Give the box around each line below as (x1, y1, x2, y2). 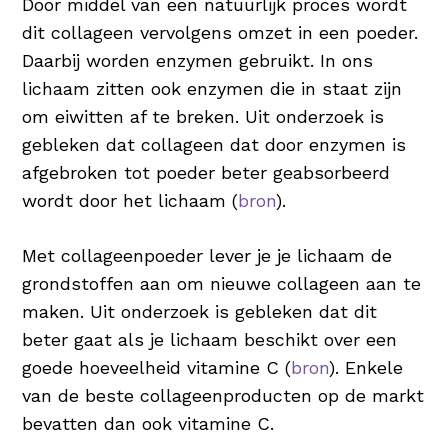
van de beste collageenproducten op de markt (22, 385, 425, 406)
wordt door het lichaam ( (22, 190, 239, 211)
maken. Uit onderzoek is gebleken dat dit (22, 301, 378, 322)
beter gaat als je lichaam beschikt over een (22, 329, 398, 350)
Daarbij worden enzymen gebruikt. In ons (22, 50, 374, 71)
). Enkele (329, 357, 404, 378)
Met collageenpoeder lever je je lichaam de (22, 245, 393, 266)
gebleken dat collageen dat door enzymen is (22, 134, 407, 155)
